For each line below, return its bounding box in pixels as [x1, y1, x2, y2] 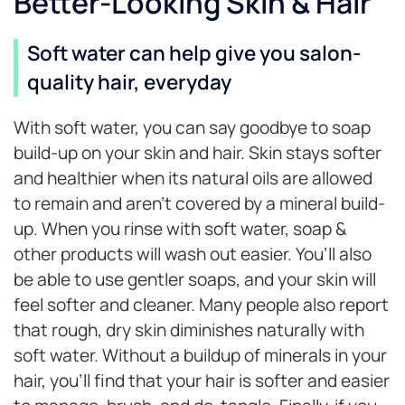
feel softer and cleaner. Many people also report [14, 293, 389, 317]
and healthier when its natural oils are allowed [14, 166, 372, 191]
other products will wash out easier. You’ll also [14, 242, 372, 267]
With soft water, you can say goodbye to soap [14, 116, 371, 140]
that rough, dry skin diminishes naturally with [14, 318, 364, 343]
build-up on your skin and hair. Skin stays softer [14, 141, 381, 165]
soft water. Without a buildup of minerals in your [14, 344, 387, 368]
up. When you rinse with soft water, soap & [14, 217, 347, 241]
